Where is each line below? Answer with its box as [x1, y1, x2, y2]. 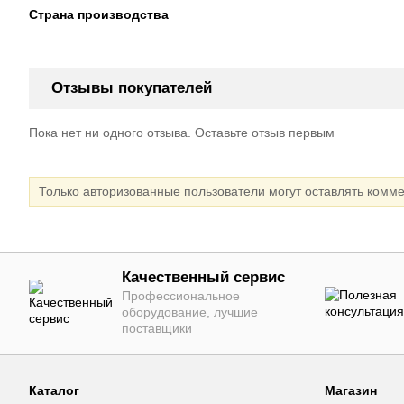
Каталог [29, 383, 79, 399]
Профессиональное [122, 289, 240, 304]
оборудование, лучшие [122, 305, 258, 320]
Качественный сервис [122, 269, 285, 287]
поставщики [122, 321, 192, 336]
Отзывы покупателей [51, 79, 212, 97]
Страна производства [29, 7, 169, 23]
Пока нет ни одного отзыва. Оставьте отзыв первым [29, 125, 335, 141]
